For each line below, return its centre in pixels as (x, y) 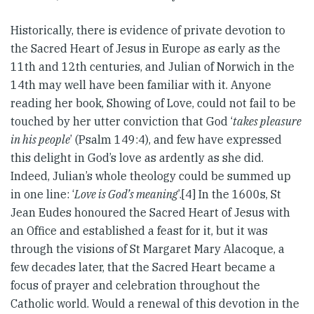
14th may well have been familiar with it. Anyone (141, 85)
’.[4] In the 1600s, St (230, 194)
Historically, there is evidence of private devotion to (148, 30)
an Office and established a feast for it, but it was (139, 231)
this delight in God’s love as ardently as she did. (137, 158)
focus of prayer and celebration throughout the (135, 285)
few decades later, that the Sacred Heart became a (143, 267)
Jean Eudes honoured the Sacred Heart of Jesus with (150, 212)
